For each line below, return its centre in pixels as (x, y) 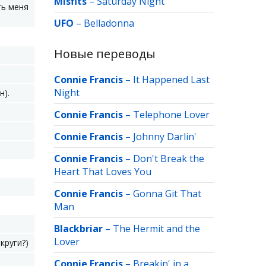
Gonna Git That (167, 194)
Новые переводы (105, 54)
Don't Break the (169, 159)
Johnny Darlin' (165, 137)
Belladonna (109, 23)
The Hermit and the (156, 229)
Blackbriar (78, 229)
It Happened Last (171, 80)
